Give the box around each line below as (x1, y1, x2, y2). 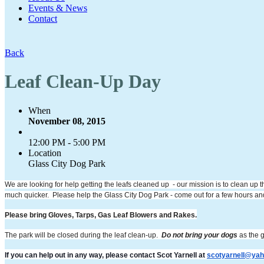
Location (28, 147, 61, 158)
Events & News (28, 2, 87, 13)
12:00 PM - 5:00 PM (28, 137, 105, 147)
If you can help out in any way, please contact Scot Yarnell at (5, 250, 207, 259)
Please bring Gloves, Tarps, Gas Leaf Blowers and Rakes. (5, 210, 197, 219)
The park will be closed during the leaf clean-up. (5, 230, 160, 239)
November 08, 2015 (28, 115, 105, 126)
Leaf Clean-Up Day (5, 71, 161, 93)
